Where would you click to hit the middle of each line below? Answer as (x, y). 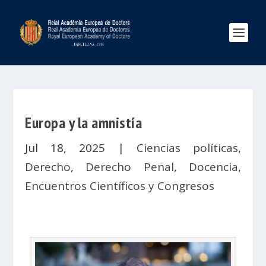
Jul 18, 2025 (65, 148)
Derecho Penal (130, 167)
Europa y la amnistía (84, 123)
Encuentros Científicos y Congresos (120, 186)
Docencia (213, 167)
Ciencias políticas (187, 148)
